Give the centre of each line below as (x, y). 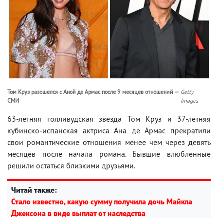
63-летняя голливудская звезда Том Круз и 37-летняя (109, 118)
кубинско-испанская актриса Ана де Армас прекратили (109, 130)
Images (189, 100)
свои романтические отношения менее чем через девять (109, 142)
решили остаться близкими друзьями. (71, 165)
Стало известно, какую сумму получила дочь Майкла (102, 201)
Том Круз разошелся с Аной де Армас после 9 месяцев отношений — (93, 91)
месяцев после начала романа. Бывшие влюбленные (109, 154)
